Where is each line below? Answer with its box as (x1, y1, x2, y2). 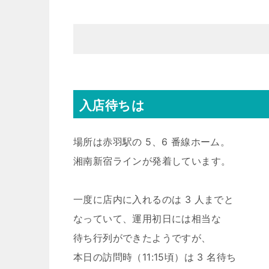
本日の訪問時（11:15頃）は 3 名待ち (73, 251, 237, 263)
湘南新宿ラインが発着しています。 (73, 155, 231, 167)
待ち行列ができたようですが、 (73, 232, 211, 244)
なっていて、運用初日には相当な (73, 213, 221, 225)
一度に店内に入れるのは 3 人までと (73, 193, 234, 205)
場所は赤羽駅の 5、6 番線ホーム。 (73, 136, 231, 148)
